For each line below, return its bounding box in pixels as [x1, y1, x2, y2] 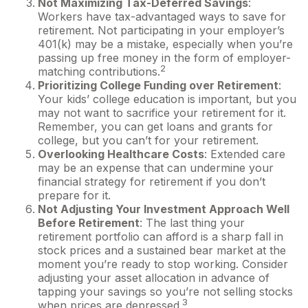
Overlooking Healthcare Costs [38, 147, 204, 161]
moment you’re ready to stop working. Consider [38, 257, 288, 271]
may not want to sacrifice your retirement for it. [38, 106, 286, 120]
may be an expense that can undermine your [38, 161, 274, 175]
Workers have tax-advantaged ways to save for [38, 10, 286, 23]
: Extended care [204, 147, 285, 161]
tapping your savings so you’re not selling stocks [38, 285, 293, 298]
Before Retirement [38, 216, 140, 230]
